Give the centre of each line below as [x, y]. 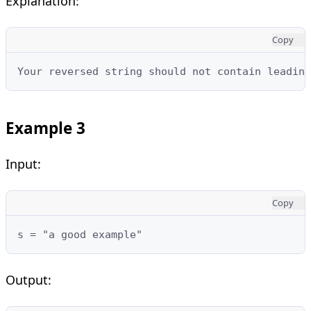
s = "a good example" [80, 234]
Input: [23, 163]
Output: [28, 279]
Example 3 [45, 128]
